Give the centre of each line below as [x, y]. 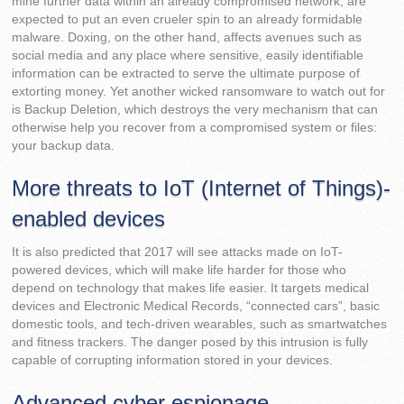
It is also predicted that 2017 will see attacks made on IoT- [178, 252]
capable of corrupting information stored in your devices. [173, 361]
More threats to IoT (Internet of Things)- [202, 188]
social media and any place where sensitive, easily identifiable [188, 56]
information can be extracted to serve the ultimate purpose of [186, 74]
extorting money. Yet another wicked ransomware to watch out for [199, 92]
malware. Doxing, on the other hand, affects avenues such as [187, 38]
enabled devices [89, 219]
